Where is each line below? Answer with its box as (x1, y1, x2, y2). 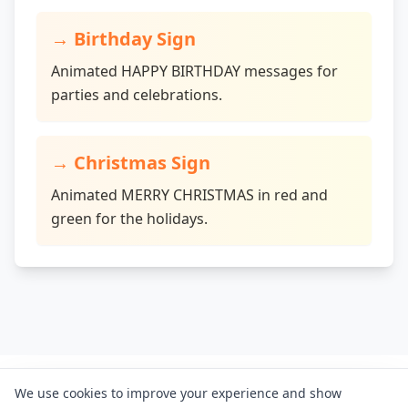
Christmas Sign (74, 150, 210, 175)
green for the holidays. (51, 209, 208, 229)
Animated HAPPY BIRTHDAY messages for (51, 61, 338, 81)
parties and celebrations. (51, 85, 222, 105)
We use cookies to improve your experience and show (15, 384, 342, 402)
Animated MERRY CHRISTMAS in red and (51, 185, 328, 205)
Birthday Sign (74, 26, 196, 51)
